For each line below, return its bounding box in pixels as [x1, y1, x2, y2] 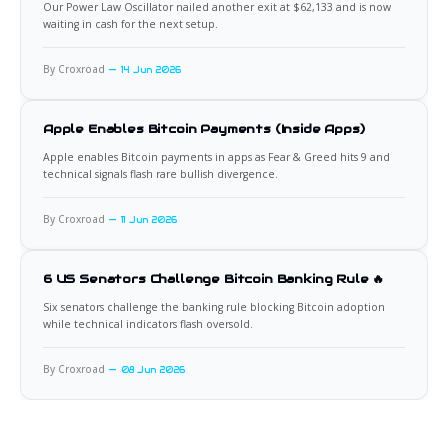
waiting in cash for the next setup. [43, 17, 218, 32]
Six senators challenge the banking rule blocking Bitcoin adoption [43, 300, 385, 315]
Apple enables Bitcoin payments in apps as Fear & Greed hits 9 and [43, 150, 390, 165]
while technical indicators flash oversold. [43, 317, 253, 332]
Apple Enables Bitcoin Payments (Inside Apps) [43, 121, 365, 137]
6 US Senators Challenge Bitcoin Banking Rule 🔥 [43, 271, 385, 287]
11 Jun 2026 [120, 215, 178, 226]
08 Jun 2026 [120, 365, 186, 376]
